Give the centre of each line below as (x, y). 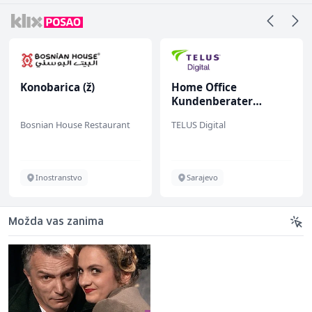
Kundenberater (212, 101)
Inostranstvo (59, 177)
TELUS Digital (198, 124)
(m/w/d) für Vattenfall (230, 115)
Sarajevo (202, 177)
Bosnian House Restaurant (75, 124)
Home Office (204, 87)
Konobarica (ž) (57, 87)
